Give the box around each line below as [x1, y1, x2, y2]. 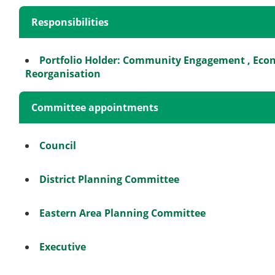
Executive [39, 239, 87, 254]
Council [39, 138, 77, 152]
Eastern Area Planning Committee [39, 206, 206, 220]
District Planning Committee [39, 172, 180, 186]
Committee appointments [31, 100, 159, 114]
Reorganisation [25, 66, 101, 80]
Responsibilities [31, 15, 109, 29]
